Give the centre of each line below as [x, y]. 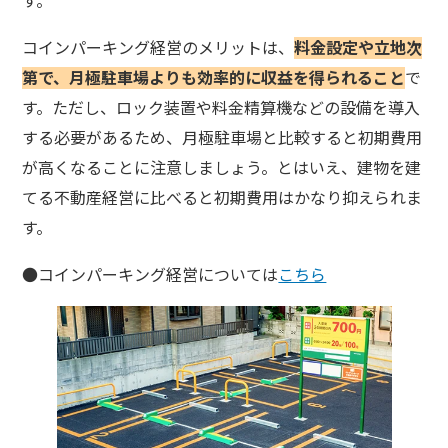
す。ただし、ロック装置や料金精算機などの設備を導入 [221, 106]
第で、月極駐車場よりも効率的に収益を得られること [214, 76]
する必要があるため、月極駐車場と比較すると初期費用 [222, 136]
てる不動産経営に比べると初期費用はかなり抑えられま [222, 196]
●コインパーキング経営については [150, 273]
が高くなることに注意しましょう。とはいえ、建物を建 [222, 166]
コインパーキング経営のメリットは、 [158, 46]
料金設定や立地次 [358, 46]
